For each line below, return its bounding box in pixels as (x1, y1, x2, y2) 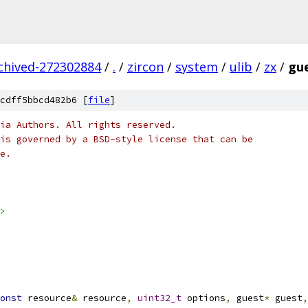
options (181, 292, 225, 304)
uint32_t (137, 292, 181, 304)
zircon (127, 58, 164, 75)
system (175, 58, 218, 75)
